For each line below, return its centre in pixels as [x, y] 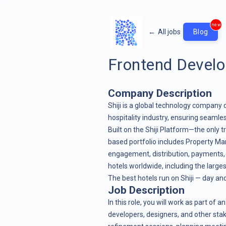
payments [207, 154]
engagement [128, 154]
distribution [170, 154]
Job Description [146, 190]
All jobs [169, 32]
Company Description [160, 93]
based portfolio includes [147, 142]
